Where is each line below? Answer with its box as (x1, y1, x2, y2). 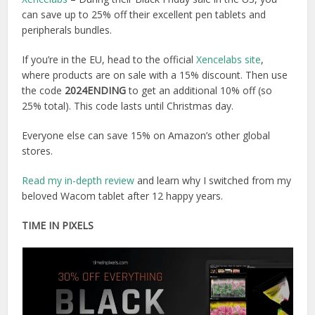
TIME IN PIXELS (22, 218, 94, 232)
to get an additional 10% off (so (126, 83, 273, 97)
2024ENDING (65, 83, 127, 97)
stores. (22, 143, 53, 157)
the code (22, 83, 63, 97)
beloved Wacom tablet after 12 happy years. (22, 188, 224, 202)
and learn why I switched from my (134, 173, 292, 187)
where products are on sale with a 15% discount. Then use (22, 67, 288, 82)
